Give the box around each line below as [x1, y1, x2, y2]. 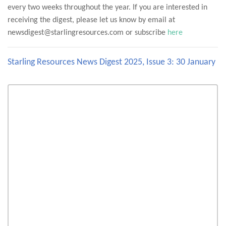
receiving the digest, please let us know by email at [8, 16, 175, 24]
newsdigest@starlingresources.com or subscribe [8, 29, 167, 37]
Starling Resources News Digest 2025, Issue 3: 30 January [8, 58, 215, 67]
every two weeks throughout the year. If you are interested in [8, 4, 207, 12]
